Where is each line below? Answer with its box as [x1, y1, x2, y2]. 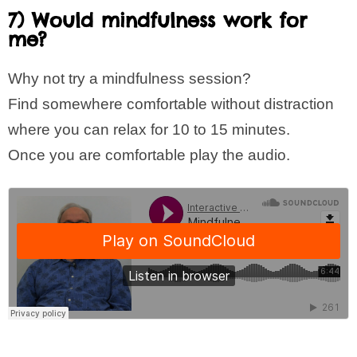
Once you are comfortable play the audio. [8, 147, 290, 163]
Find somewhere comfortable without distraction [8, 96, 334, 112]
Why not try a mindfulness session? [8, 70, 251, 87]
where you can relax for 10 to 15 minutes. [8, 121, 290, 138]
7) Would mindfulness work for [8, 8, 307, 32]
